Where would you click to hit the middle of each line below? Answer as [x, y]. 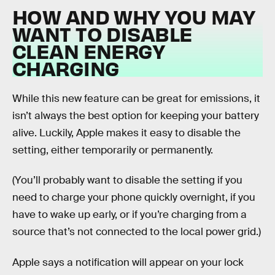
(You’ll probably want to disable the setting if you [127, 180]
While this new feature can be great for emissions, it [136, 98]
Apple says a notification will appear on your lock [128, 262]
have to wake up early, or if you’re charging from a [130, 215]
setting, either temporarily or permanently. [113, 150]
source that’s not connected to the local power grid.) [137, 232]
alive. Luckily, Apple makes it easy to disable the [126, 133]
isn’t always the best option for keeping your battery [136, 115]
